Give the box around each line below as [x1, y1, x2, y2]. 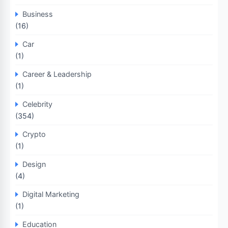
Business [22, 10, 53, 18]
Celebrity [22, 100, 52, 108]
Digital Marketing [22, 190, 79, 198]
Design [22, 160, 46, 168]
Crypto [22, 130, 46, 138]
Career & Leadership [22, 70, 92, 78]
